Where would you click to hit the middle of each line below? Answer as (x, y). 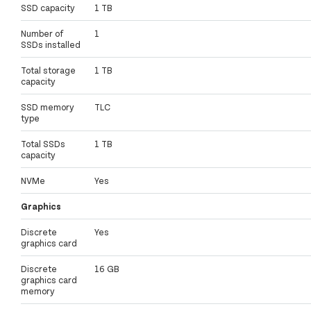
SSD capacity (48, 8)
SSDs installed (51, 45)
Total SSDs (43, 144)
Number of (42, 34)
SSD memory (48, 107)
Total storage (48, 70)
